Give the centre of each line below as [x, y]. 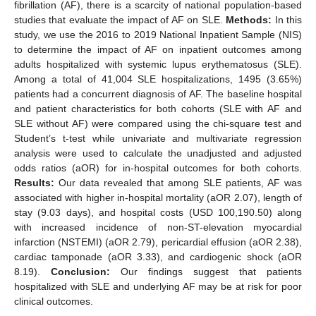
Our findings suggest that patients [206, 271]
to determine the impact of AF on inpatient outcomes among [158, 49]
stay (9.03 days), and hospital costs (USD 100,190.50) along [158, 212]
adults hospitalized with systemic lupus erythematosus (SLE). [158, 64]
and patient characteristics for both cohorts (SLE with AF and [158, 108]
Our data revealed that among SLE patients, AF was [178, 182]
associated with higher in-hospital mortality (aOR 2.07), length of [158, 197]
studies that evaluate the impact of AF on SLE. [120, 19]
